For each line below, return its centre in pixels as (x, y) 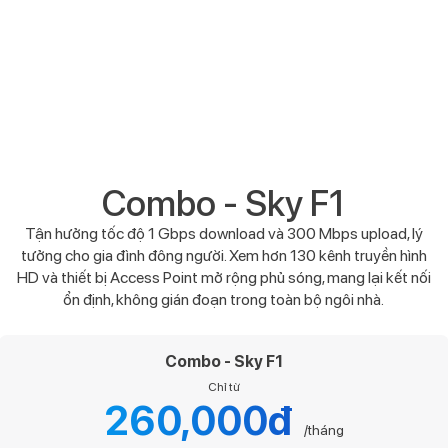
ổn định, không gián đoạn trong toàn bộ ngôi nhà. (224, 300)
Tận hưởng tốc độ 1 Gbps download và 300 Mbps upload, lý (223, 234)
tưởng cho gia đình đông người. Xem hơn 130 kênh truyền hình (223, 256)
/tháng (322, 430)
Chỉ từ (223, 387)
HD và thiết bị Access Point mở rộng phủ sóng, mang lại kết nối (223, 278)
